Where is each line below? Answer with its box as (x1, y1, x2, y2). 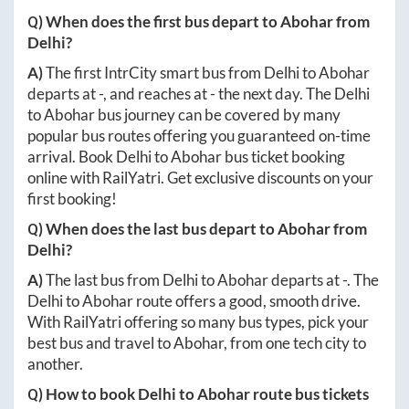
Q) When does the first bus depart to (27, 12, 280, 32)
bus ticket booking (222, 147, 345, 167)
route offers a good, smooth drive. (133, 291, 361, 311)
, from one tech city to (224, 333, 366, 353)
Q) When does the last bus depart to (27, 219, 278, 239)
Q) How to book (27, 384, 138, 404)
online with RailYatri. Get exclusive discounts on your (27, 168, 373, 188)
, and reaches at (103, 84, 210, 104)
